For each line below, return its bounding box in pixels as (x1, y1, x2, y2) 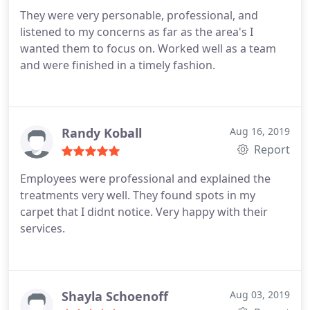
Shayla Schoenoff (62, 288, 168, 304)
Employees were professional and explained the (20, 171, 271, 186)
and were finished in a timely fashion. (20, 57, 215, 73)
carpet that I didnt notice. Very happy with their (20, 204, 268, 219)
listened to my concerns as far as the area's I (20, 24, 253, 39)
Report (251, 142, 290, 157)
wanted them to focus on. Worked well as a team (20, 41, 276, 56)
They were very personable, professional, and (20, 8, 258, 23)
